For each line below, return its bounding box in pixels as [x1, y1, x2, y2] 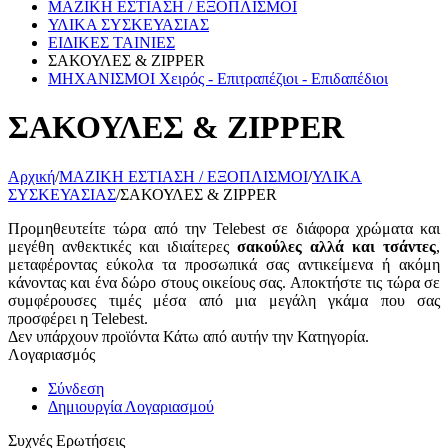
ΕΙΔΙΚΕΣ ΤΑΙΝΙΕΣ [48, 34, 175, 51]
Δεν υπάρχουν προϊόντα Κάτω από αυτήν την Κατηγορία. [8, 327, 369, 345]
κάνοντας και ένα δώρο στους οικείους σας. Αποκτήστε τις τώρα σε [8, 273, 440, 291]
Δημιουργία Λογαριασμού [48, 397, 214, 415]
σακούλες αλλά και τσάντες [237, 237, 436, 255]
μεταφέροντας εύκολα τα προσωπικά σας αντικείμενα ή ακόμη [8, 255, 440, 273]
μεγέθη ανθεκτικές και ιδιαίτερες [8, 237, 237, 255]
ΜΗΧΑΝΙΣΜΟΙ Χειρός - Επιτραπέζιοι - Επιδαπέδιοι [48, 70, 388, 87]
